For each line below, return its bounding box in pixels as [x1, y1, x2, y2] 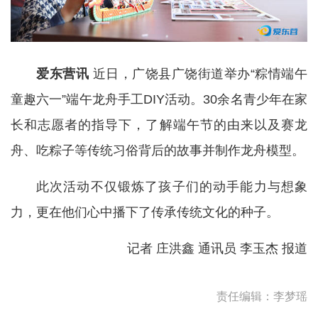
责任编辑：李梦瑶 [216, 290, 307, 302]
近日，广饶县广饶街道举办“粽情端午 [89, 66, 308, 81]
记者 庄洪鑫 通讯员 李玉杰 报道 [127, 241, 307, 256]
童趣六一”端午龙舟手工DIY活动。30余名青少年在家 [11, 92, 307, 106]
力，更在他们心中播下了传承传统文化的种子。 [11, 204, 279, 219]
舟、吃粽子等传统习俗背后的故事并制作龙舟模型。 [11, 143, 305, 158]
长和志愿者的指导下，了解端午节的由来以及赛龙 [11, 117, 307, 132]
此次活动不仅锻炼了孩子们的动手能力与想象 [36, 179, 307, 194]
